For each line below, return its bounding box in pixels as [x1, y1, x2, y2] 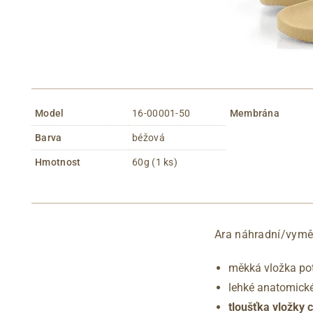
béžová [132, 131, 165, 143]
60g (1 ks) [132, 156, 178, 168]
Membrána [229, 107, 280, 119]
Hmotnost [35, 156, 81, 168]
